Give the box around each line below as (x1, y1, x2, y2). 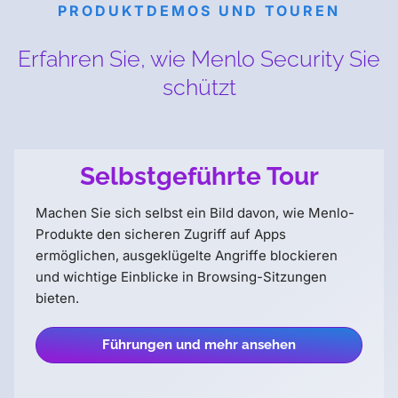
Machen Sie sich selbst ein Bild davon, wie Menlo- (36, 204, 354, 222)
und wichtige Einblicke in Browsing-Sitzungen (36, 268, 327, 286)
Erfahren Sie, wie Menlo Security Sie (18, 44, 380, 72)
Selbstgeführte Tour (79, 162, 319, 192)
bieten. (36, 290, 79, 307)
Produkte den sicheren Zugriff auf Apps (36, 226, 286, 243)
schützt (162, 73, 236, 100)
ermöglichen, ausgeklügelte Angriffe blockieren (36, 247, 338, 265)
